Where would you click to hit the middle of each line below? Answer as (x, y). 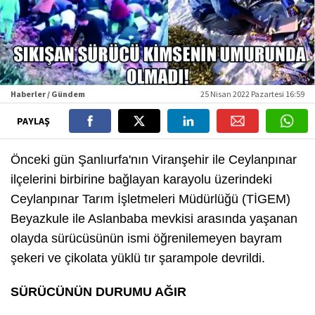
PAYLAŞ (34, 121)
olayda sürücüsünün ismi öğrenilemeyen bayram (146, 239)
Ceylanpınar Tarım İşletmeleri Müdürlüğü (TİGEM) (150, 199)
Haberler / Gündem (48, 94)
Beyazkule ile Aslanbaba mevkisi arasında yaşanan (154, 219)
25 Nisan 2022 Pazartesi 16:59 (252, 94)
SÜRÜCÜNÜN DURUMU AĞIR (98, 292)
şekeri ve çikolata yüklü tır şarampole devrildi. (138, 258)
